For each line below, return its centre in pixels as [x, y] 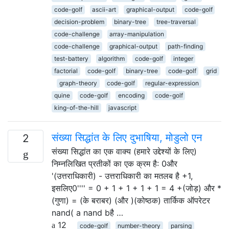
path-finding [185, 46]
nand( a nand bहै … [87, 213]
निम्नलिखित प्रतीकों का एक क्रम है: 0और [114, 164]
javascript [123, 108]
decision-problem [79, 22]
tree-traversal [176, 22]
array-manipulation [137, 34]
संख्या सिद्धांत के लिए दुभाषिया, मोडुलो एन [127, 138]
